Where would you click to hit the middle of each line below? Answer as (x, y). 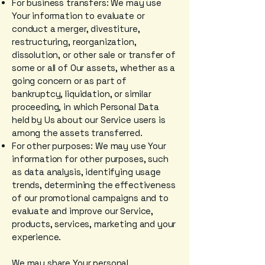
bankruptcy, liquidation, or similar (82, 94)
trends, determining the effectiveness (94, 185)
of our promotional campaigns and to (90, 198)
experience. (37, 237)
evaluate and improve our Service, (83, 211)
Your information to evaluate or (78, 16)
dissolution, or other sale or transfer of (94, 55)
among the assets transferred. (77, 133)
